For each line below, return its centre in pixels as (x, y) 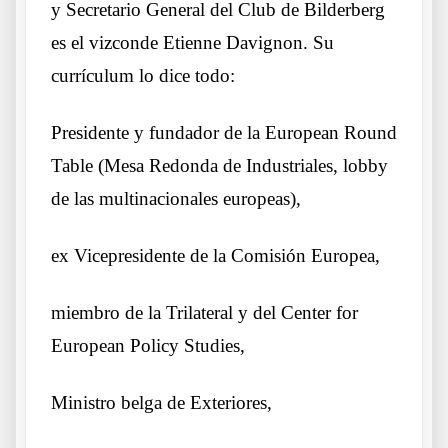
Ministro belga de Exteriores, (161, 403)
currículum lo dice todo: (143, 76)
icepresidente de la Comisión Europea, (233, 256)
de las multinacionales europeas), (176, 199)
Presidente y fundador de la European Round (224, 133)
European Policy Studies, (148, 346)
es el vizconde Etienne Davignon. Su (192, 43)
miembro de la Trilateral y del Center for (204, 313)
